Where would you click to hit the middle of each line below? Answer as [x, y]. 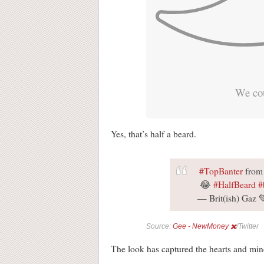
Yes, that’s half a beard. [154, 133]
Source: [159, 226]
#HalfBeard [234, 184]
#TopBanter [221, 171]
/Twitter [247, 226]
